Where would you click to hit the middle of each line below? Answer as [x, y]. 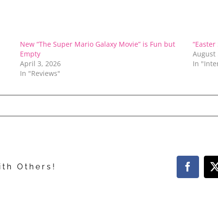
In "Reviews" [40, 73]
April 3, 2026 [41, 63]
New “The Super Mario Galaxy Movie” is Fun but [98, 44]
